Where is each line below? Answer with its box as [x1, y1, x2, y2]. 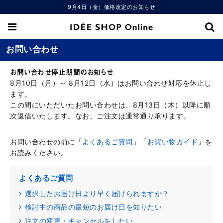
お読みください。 [10, 148, 68, 157]
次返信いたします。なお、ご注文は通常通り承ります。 [10, 111, 191, 120]
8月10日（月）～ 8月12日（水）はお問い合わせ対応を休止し [10, 79, 212, 87]
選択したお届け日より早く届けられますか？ [24, 189, 169, 198]
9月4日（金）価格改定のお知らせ [68, 3, 155, 10]
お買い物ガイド [147, 137, 198, 146]
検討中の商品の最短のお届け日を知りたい [24, 203, 162, 212]
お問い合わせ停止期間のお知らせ [10, 67, 113, 77]
